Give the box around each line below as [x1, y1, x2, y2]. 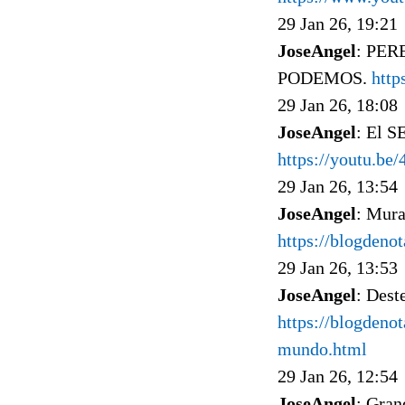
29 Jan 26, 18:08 [278, 94, 398, 115]
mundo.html [278, 338, 367, 359]
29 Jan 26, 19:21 [278, 13, 398, 33]
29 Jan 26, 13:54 [278, 175, 398, 196]
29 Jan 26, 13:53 [278, 257, 398, 278]
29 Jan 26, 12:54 [278, 365, 398, 386]
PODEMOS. [278, 67, 372, 88]
